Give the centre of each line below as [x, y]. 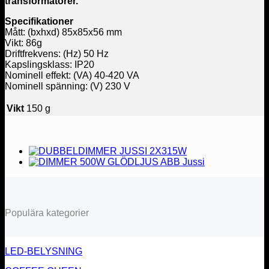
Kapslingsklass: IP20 [50, 64]
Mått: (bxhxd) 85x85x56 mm [63, 32]
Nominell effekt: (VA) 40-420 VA [72, 75]
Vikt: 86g [23, 43]
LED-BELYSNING [44, 252]
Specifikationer [39, 21]
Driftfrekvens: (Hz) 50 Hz [57, 53]
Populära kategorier [47, 213]
